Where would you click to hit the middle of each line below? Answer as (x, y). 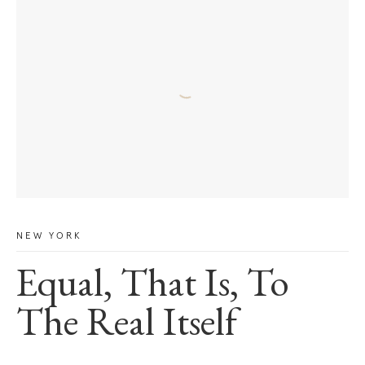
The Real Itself (127, 326)
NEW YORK (49, 236)
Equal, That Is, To (153, 287)
